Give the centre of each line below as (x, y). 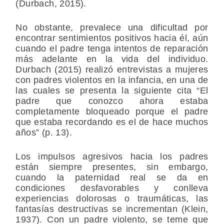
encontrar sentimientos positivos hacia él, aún (112, 38)
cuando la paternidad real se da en (112, 178)
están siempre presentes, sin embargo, (112, 167)
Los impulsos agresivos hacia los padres (112, 157)
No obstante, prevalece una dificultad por (112, 28)
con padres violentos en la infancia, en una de (112, 80)
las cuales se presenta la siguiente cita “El (112, 91)
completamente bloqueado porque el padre (112, 112)
